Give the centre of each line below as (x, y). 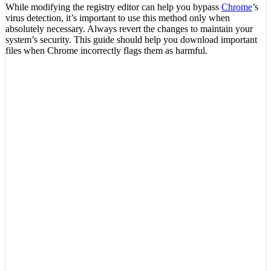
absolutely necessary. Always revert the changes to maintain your (129, 28)
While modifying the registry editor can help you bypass (113, 7)
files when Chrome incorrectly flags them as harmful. (106, 50)
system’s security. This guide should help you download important (131, 39)
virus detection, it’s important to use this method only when (118, 18)
